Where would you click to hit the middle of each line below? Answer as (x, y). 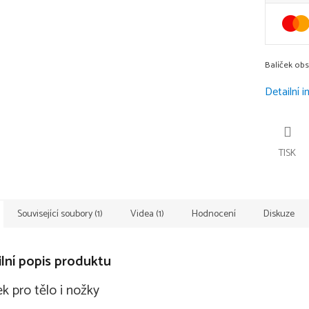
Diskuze (279, 214)
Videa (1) (147, 214)
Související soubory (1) (60, 214)
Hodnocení (214, 214)
